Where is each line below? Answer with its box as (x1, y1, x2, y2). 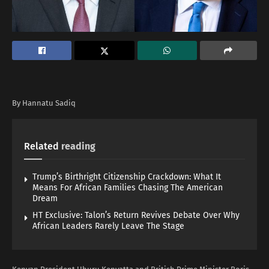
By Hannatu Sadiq (12, 98, 76, 107)
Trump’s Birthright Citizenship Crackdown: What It (32, 171, 221, 182)
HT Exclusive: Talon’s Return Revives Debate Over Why (32, 210, 240, 220)
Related (24, 140, 59, 152)
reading (61, 140, 95, 152)
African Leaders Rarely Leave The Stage (32, 220, 184, 231)
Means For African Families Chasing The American (32, 182, 223, 193)
